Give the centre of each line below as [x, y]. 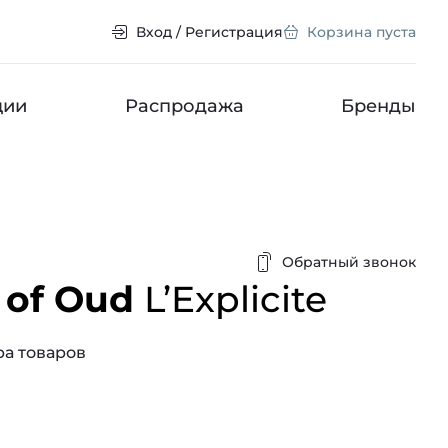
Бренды [378, 106]
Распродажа [184, 106]
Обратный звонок [349, 262]
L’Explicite [235, 299]
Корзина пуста [361, 32]
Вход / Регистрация [209, 32]
